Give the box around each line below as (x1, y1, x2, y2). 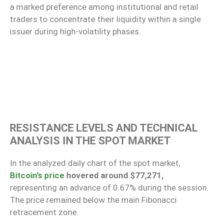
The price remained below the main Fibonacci (10, 194, 177, 205)
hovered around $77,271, (64, 170, 164, 180)
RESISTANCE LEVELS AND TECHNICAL (10, 121, 198, 134)
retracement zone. (10, 207, 79, 217)
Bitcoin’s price (10, 170, 64, 180)
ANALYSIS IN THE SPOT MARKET (10, 134, 171, 147)
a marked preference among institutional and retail (10, 2, 198, 12)
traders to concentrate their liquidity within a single (10, 14, 201, 25)
